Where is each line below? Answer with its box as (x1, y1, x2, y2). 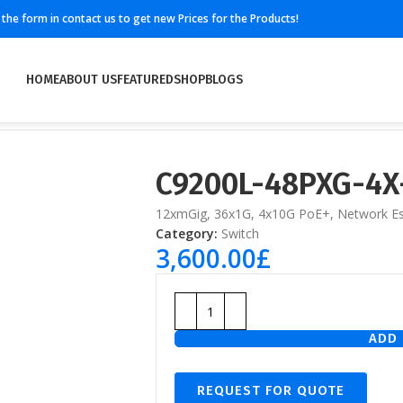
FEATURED (117, 72, 174, 87)
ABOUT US (59, 72, 117, 87)
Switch (221, 225, 259, 242)
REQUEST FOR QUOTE (197, 382, 345, 399)
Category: (156, 225, 218, 242)
